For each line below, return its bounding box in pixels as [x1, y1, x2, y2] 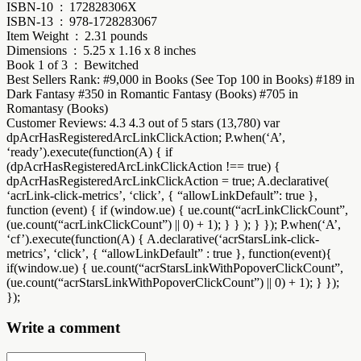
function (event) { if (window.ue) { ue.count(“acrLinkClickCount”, [6, 202, 348, 217]
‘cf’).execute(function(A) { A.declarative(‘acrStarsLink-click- [6, 231, 319, 246]
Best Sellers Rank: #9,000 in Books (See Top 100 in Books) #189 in [6, 72, 355, 86]
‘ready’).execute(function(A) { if [6, 144, 172, 159]
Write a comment [6, 319, 120, 337]
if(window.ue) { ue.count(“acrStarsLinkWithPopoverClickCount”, [6, 260, 343, 275]
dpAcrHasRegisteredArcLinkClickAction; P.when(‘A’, [6, 130, 285, 144]
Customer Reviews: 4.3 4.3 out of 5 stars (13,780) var [6, 115, 280, 130]
